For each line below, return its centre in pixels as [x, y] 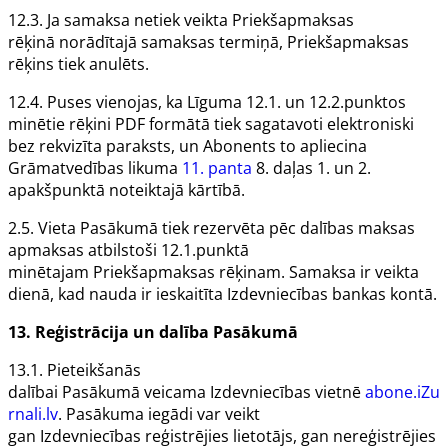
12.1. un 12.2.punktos [326, 102]
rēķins [31, 64]
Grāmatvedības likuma [95, 168]
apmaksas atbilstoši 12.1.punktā [128, 250]
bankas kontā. [382, 294]
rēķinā [31, 42]
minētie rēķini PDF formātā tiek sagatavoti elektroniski [211, 124]
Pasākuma [105, 414]
